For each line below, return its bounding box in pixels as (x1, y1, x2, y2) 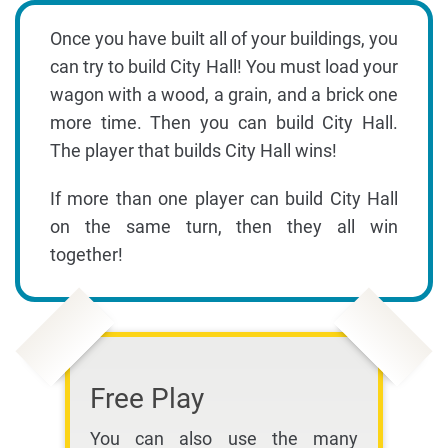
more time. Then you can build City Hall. (50, 112, 398, 134)
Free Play (90, 382, 204, 416)
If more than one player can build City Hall (50, 188, 398, 210)
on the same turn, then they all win (50, 216, 398, 238)
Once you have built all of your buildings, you (50, 28, 398, 50)
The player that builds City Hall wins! (50, 140, 337, 162)
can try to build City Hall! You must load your (50, 56, 398, 78)
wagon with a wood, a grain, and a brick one (50, 84, 398, 106)
